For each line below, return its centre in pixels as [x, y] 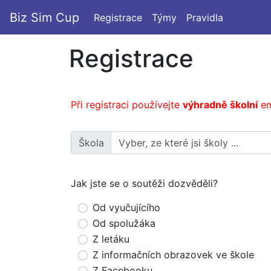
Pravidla [205, 17]
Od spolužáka [124, 223]
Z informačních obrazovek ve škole [173, 255]
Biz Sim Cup [44, 17]
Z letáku [111, 239]
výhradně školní [220, 105]
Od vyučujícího [126, 207]
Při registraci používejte [127, 105]
